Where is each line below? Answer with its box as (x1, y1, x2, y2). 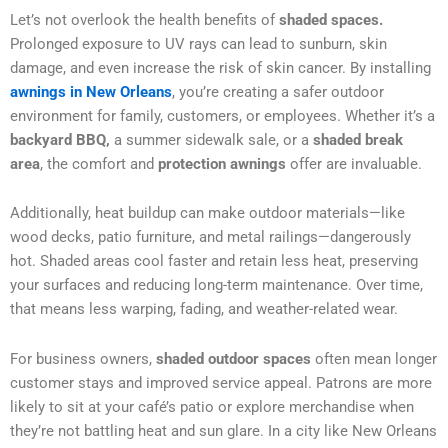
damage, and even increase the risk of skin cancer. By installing (10, 58, 431, 77)
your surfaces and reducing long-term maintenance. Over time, (10, 276, 423, 295)
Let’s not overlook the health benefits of (10, 10, 279, 29)
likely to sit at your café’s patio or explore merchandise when (10, 397, 414, 416)
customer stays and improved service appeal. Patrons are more (10, 373, 432, 392)
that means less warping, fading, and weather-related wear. (10, 300, 398, 319)
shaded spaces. (279, 10, 383, 29)
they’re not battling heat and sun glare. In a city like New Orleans (10, 421, 437, 440)
